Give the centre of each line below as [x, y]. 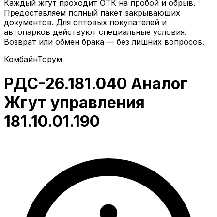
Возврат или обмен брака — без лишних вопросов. [104, 41]
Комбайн [21, 59]
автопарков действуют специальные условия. [95, 32]
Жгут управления [74, 103]
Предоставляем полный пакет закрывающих [92, 12]
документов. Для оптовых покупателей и [85, 22]
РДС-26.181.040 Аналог [96, 84]
